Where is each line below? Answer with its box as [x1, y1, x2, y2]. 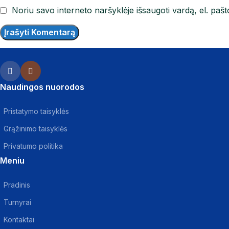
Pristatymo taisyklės [4, 107, 69, 116]
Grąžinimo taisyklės [4, 124, 67, 133]
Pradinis [4, 180, 30, 190]
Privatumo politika [4, 142, 63, 151]
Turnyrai [4, 198, 31, 207]
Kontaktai [4, 215, 34, 224]
